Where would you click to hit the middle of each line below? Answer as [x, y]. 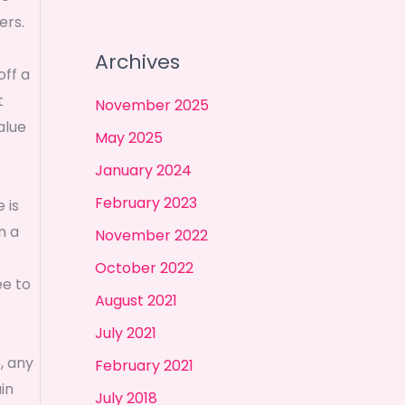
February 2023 [146, 202]
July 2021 [125, 333]
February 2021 [144, 365]
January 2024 [143, 170]
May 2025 [128, 137]
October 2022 [144, 268]
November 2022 [151, 235]
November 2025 [151, 105]
